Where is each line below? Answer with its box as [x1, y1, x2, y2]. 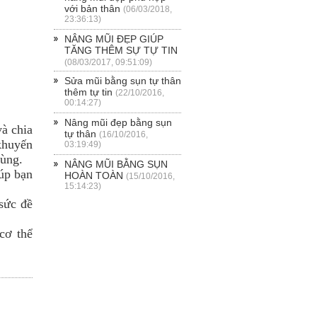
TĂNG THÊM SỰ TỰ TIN [64, 44, 178, 56]
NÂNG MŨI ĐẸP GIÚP [64, 33, 163, 45]
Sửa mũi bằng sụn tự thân [64, 74, 181, 86]
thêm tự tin [64, 86, 113, 98]
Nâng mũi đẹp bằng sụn [64, 116, 172, 128]
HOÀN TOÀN [64, 169, 123, 181]
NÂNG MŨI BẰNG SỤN [64, 158, 168, 170]
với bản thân [64, 2, 120, 14]
